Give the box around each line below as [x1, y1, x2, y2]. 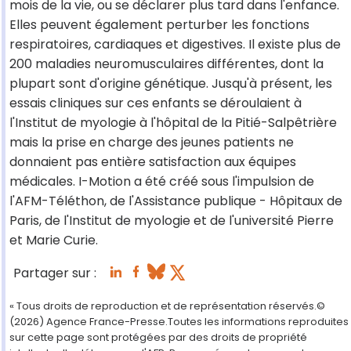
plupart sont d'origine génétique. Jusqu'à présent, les [9, 74, 332, 93]
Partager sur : [13, 264, 96, 283]
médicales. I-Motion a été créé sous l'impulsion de [9, 172, 314, 191]
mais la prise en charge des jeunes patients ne [9, 133, 294, 152]
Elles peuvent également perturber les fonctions [9, 16, 309, 34]
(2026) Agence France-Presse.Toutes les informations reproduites [9, 314, 349, 330]
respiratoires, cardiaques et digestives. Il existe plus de [9, 35, 341, 54]
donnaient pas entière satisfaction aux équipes [9, 153, 296, 172]
